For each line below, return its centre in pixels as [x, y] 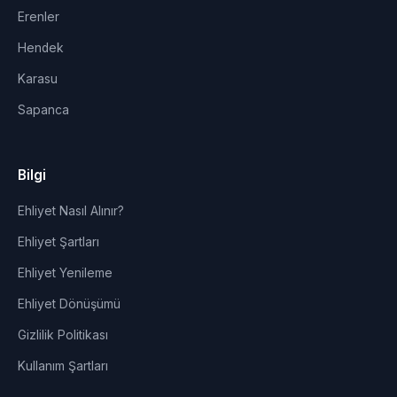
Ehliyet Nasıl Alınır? [71, 211]
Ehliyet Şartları [58, 242]
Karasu [38, 79]
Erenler [39, 17]
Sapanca [43, 110]
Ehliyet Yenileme [65, 273]
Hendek [41, 48]
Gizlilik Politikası [63, 335]
